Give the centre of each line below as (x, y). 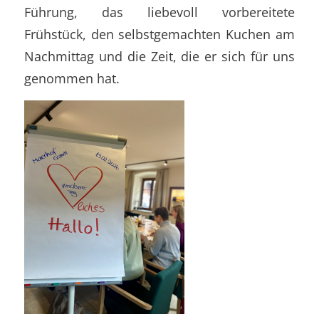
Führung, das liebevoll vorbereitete (159, 12)
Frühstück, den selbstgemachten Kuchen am (159, 34)
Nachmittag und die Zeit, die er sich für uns (159, 56)
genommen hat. (72, 78)
